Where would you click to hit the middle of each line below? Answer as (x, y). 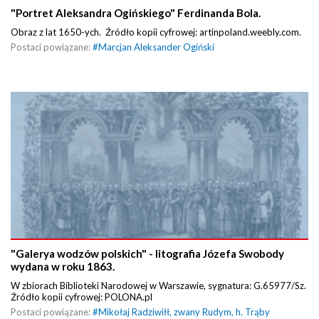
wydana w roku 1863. (63, 266)
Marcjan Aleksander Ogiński (156, 47)
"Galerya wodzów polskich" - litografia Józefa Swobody (147, 253)
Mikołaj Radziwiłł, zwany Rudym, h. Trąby (184, 312)
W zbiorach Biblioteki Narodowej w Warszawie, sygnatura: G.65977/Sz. (158, 285)
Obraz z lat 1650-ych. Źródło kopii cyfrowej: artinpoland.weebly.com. (156, 32)
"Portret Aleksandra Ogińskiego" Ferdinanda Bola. (136, 13)
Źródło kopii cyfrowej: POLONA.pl (82, 297)
